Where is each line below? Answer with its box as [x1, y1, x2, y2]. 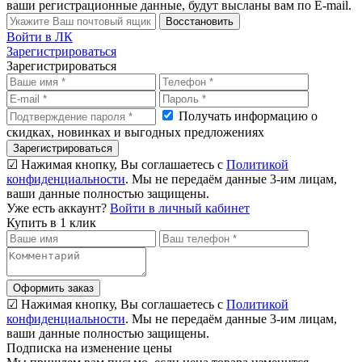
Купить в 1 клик [6, 216, 96, 229]
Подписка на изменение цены [6, 341, 172, 355]
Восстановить [166, 15, 234, 27]
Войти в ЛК [6, 30, 73, 44]
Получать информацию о [179, 109, 318, 123]
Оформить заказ [13, 282, 94, 294]
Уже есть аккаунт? [6, 201, 110, 215]
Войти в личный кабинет [110, 201, 250, 215]
